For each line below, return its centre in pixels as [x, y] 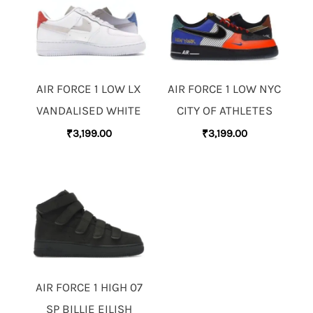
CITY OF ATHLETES [224, 110]
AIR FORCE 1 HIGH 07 [89, 287]
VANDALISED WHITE [89, 110]
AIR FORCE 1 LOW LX [89, 88]
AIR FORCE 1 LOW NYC [224, 88]
